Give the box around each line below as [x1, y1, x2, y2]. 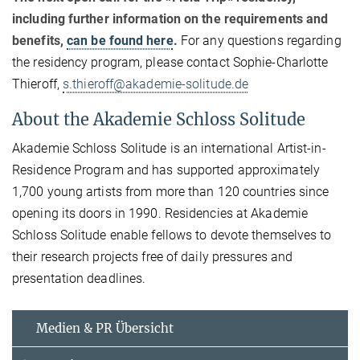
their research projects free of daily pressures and [12, 249, 293, 265]
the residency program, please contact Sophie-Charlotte [12, 55, 329, 71]
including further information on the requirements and [12, 11, 329, 27]
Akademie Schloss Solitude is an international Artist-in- [12, 141, 326, 157]
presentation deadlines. [12, 271, 146, 287]
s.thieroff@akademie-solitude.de [63, 76, 249, 92]
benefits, [12, 33, 67, 49]
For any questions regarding [177, 33, 342, 49]
